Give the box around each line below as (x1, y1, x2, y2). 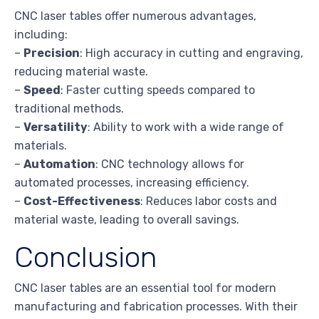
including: (14, 28, 68, 42)
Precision (23, 46, 80, 61)
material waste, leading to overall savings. (14, 213, 239, 227)
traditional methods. (14, 102, 124, 116)
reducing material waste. (14, 65, 148, 79)
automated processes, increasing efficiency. (14, 176, 249, 190)
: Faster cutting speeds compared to (61, 83, 255, 98)
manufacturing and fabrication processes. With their (14, 300, 298, 314)
